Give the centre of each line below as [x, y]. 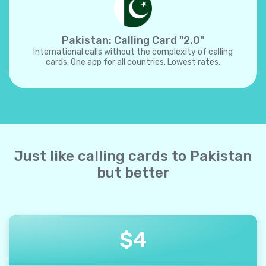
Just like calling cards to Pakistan [133, 156]
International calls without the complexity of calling [133, 52]
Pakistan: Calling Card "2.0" [133, 40]
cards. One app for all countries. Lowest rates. [133, 62]
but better [133, 173]
